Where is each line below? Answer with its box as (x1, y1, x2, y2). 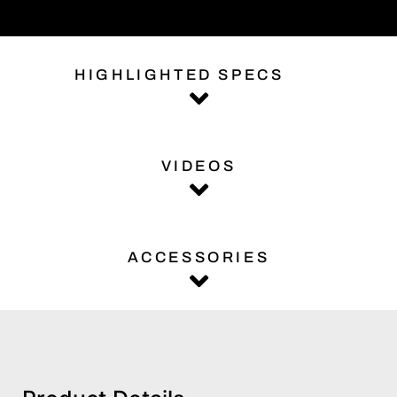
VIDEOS (160, 157, 237, 175)
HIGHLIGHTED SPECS (74, 66, 284, 83)
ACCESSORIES (127, 248, 270, 266)
